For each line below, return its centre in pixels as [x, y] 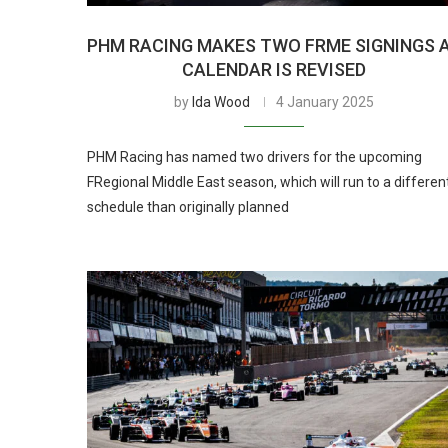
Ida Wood [221, 101]
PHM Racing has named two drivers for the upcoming [254, 156]
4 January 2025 [325, 101]
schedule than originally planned [188, 206]
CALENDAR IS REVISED [274, 69]
